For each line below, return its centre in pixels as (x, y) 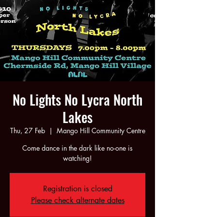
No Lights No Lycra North (77, 100)
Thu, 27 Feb (27, 131)
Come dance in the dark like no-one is (77, 148)
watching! (77, 158)
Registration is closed (77, 189)
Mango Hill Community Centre (101, 131)
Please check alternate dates (77, 200)
